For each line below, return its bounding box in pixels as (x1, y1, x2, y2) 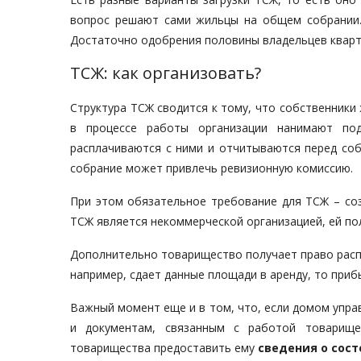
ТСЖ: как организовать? (70, 62, 261, 84)
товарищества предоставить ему (70, 340, 258, 355)
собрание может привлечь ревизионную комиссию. (70, 160, 353, 176)
